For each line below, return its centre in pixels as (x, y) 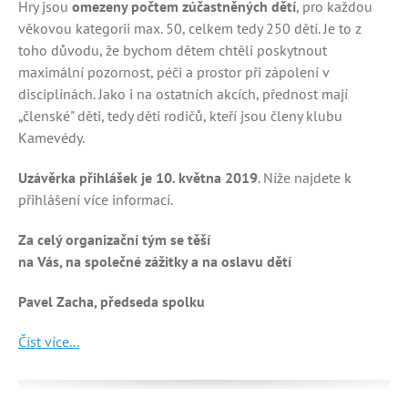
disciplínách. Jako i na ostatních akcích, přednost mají (183, 94)
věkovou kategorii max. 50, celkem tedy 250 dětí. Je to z (190, 28)
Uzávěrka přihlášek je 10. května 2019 (138, 178)
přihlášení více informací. (96, 199)
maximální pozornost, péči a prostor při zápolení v (173, 72)
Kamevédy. (51, 138)
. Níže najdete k (305, 178)
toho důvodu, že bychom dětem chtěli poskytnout (173, 50)
